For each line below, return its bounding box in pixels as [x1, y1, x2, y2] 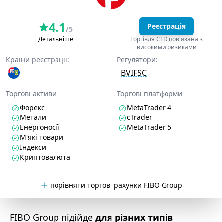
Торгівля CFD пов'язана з [130, 35, 203, 43]
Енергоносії [20, 122, 59, 132]
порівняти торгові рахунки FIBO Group [50, 180, 182, 190]
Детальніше [38, 35, 73, 43]
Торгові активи [6, 89, 56, 98]
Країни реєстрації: [6, 55, 69, 64]
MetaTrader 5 [127, 122, 171, 132]
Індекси [20, 142, 46, 152]
